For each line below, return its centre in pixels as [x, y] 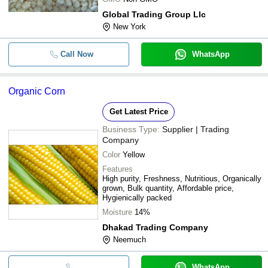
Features [118, 169]
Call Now [77, 54]
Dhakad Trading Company [155, 227]
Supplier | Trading [196, 129]
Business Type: [131, 129]
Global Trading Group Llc [154, 14]
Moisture [117, 212]
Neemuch [130, 239]
